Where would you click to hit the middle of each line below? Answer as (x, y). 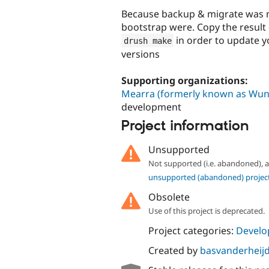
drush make (147, 41)
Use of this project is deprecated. (206, 210)
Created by (174, 250)
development (151, 107)
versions (141, 54)
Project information (185, 126)
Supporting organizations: (186, 80)
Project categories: (192, 230)
